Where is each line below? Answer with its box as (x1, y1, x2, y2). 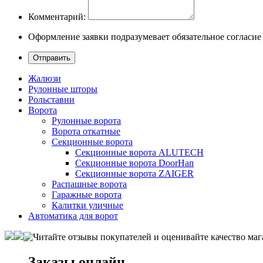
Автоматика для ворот (28, 211, 118, 221)
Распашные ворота (52, 179, 127, 190)
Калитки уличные (52, 200, 123, 211)
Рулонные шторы (28, 84, 97, 95)
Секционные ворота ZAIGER (75, 168, 194, 179)
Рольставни (28, 95, 75, 105)
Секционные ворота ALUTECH (75, 147, 204, 158)
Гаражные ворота (52, 190, 122, 200)
